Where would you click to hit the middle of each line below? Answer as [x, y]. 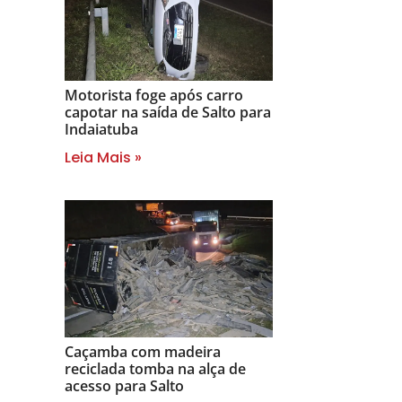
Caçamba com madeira [143, 351]
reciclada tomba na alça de [155, 368]
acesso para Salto [124, 385]
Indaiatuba [101, 129]
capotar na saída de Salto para [168, 112]
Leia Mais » [103, 157]
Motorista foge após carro [154, 95]
